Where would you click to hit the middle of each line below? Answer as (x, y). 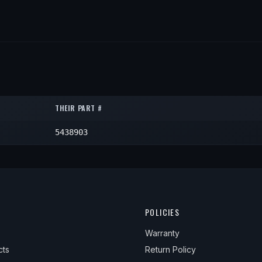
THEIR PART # (79, 108)
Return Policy (170, 250)
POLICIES (163, 212)
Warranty (162, 233)
